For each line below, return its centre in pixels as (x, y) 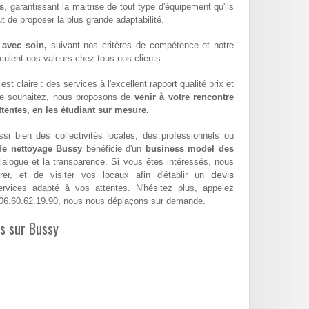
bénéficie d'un (114, 149)
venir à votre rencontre (184, 97)
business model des (190, 149)
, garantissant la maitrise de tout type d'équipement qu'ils (119, 7)
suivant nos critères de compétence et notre (140, 46)
